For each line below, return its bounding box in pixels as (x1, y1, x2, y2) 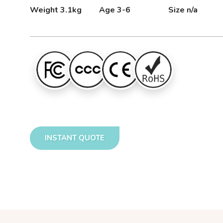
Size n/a (168, 4, 198, 15)
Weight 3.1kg (30, 4, 82, 15)
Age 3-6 (99, 4, 130, 15)
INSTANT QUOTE (45, 132, 105, 143)
